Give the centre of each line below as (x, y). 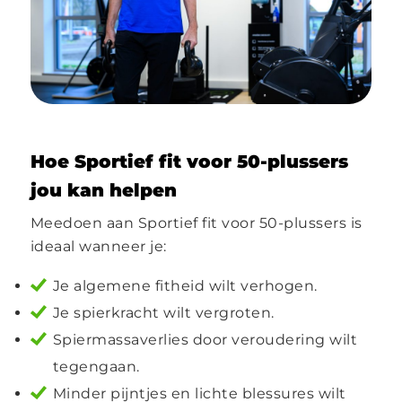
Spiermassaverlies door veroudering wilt (205, 340)
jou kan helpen (103, 191)
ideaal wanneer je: (98, 247)
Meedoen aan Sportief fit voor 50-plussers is (196, 223)
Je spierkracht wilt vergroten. (163, 313)
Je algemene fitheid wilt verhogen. (185, 286)
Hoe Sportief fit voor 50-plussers (189, 162)
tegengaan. (96, 367)
